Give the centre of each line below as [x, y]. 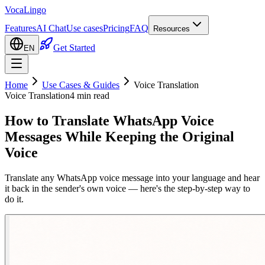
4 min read [90, 96]
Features [20, 28]
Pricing [116, 28]
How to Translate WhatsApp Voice [109, 120]
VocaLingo [25, 10]
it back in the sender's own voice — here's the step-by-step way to [127, 188]
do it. [14, 199]
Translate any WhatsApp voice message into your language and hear [132, 177]
